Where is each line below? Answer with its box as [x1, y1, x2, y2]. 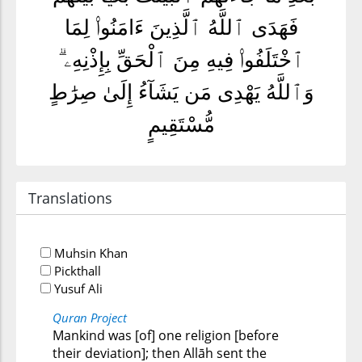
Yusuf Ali [51, 280, 103, 297]
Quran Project [53, 309, 127, 326]
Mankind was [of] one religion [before [53, 326, 279, 344]
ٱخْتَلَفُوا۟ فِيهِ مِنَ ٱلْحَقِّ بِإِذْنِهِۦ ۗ [57, 48, 305, 72]
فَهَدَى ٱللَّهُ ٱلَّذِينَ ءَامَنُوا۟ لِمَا [64, 16, 298, 40]
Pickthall [51, 263, 101, 279]
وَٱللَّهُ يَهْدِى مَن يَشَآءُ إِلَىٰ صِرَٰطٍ [48, 81, 314, 104]
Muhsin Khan [51, 245, 128, 261]
